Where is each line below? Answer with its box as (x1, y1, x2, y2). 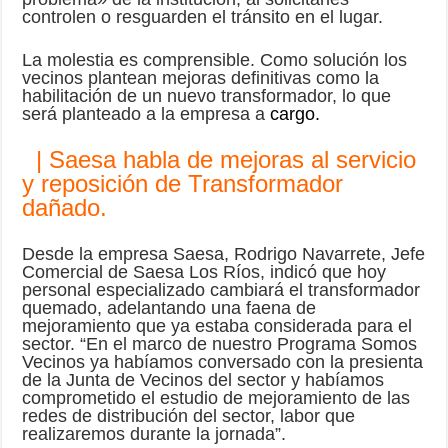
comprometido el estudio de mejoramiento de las (22, 387, 411, 408)
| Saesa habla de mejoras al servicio (22, 145, 417, 173)
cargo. (270, 103, 321, 124)
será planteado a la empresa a (22, 103, 271, 124)
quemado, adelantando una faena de (22, 297, 317, 318)
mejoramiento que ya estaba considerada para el (22, 315, 413, 336)
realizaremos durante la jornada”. (22, 423, 287, 444)
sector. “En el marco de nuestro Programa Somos (22, 333, 418, 354)
